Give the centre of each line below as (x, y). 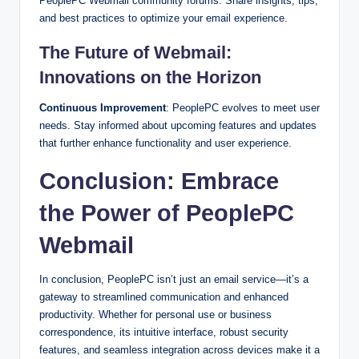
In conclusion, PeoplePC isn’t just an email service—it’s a (174, 279)
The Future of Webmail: (135, 52)
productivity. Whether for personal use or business (155, 314)
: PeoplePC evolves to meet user (243, 107)
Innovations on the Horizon (150, 77)
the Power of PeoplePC (167, 213)
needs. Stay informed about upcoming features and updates (178, 125)
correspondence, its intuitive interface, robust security (164, 332)
